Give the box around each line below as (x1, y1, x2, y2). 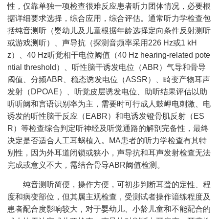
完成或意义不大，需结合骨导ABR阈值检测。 (7, 161, 165, 170)
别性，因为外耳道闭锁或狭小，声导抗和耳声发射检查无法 (7, 149, 211, 157)
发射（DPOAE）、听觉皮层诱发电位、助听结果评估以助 (7, 88, 207, 96)
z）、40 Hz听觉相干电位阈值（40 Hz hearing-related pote (7, 51, 210, 60)
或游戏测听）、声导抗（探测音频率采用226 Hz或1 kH (7, 39, 197, 47)
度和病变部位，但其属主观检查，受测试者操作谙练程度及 (7, 193, 211, 201)
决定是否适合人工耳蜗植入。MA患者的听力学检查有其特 (7, 136, 207, 145)
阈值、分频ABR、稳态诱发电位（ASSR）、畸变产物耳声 (7, 75, 210, 84)
